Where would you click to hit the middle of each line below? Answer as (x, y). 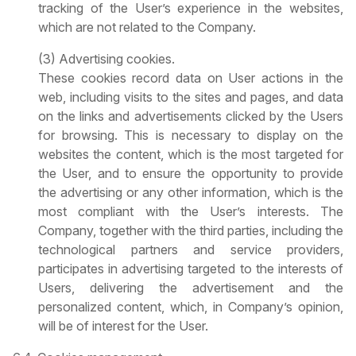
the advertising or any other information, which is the (191, 193)
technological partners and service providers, (191, 250)
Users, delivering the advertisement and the (191, 288)
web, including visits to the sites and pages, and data (191, 97)
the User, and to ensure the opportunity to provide (191, 174)
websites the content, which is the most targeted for (191, 155)
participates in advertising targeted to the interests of (191, 269)
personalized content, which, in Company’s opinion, (191, 307)
